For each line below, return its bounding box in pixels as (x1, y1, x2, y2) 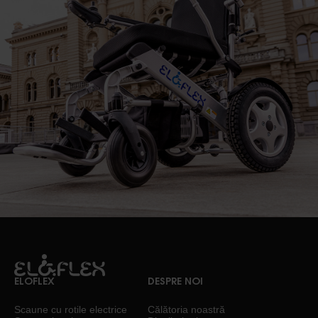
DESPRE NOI (148, 277, 203, 287)
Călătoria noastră (148, 303, 225, 315)
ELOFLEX (14, 277, 55, 287)
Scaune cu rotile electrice (14, 303, 127, 315)
